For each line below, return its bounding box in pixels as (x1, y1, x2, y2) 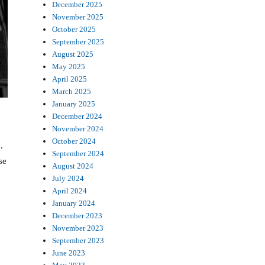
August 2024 (52, 161, 94, 170)
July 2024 (52, 173, 85, 183)
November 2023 (52, 223, 104, 232)
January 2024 (52, 198, 96, 208)
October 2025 (52, 24, 96, 34)
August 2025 (52, 49, 94, 59)
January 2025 (52, 99, 96, 108)
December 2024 (52, 111, 103, 121)
